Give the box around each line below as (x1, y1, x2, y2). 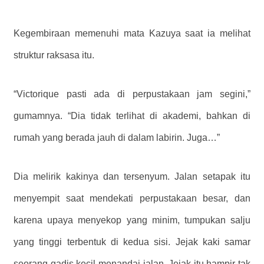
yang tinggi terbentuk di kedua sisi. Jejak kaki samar (14, 236, 250, 247)
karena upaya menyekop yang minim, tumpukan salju (14, 214, 250, 225)
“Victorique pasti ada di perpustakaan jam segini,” (14, 88, 250, 99)
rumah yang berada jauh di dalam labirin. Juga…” (14, 132, 220, 143)
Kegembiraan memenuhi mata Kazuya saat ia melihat (14, 28, 250, 38)
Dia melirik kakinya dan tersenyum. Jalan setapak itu (14, 171, 250, 181)
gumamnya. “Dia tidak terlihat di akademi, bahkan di (14, 110, 250, 121)
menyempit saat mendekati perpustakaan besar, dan (14, 193, 250, 203)
